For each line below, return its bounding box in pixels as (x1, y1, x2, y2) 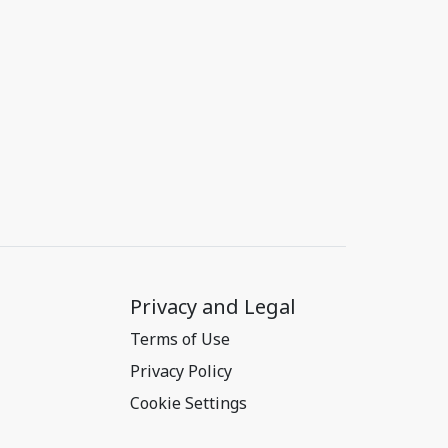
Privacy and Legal (130, 293, 296, 320)
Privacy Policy (130, 360, 232, 382)
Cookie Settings (130, 392, 247, 414)
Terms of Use (130, 328, 230, 350)
